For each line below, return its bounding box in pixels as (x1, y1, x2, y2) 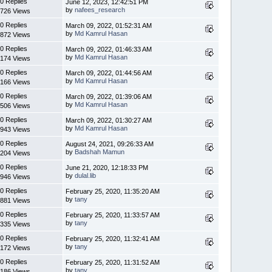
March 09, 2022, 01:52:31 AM (66, 22, 152, 30)
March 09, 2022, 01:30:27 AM (66, 117, 152, 124)
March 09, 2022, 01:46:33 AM (66, 46, 152, 53)
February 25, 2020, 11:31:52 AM (66, 259, 160, 267)
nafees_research (75, 6, 126, 14)
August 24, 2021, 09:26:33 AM (66, 140, 154, 148)
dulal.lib (75, 172, 97, 180)
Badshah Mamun (75, 148, 125, 156)
